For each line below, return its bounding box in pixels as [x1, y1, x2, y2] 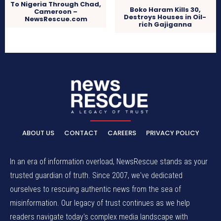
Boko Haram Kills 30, [129, 5, 201, 15]
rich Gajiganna [138, 20, 192, 30]
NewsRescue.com [24, 14, 87, 24]
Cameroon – [34, 6, 78, 16]
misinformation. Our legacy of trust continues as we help [10, 198, 190, 208]
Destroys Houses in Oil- [124, 12, 207, 22]
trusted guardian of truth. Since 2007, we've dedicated [10, 171, 183, 181]
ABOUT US [22, 128, 54, 138]
